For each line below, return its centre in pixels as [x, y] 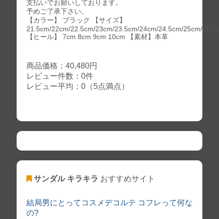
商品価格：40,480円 [62, 66]
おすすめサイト [126, 179]
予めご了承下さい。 [57, 11]
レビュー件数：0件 [60, 76]
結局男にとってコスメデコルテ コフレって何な [109, 203]
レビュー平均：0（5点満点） [77, 86]
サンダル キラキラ [66, 179]
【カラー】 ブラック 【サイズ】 [76, 20]
